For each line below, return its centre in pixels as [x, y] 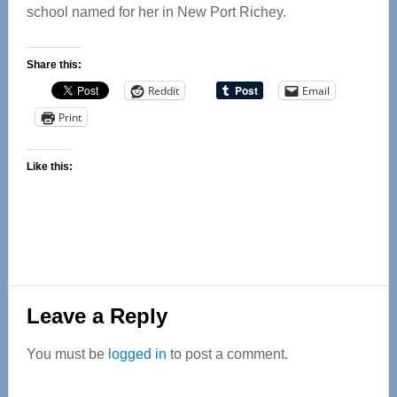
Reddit [163, 90]
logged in [137, 354]
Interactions [83, 333]
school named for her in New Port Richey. [156, 12]
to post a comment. [227, 354]
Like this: [49, 167]
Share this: [54, 65]
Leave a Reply [97, 316]
